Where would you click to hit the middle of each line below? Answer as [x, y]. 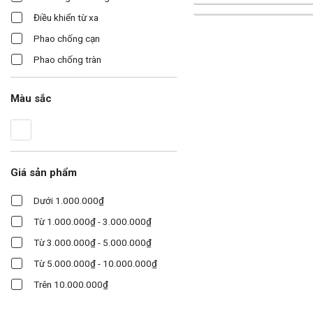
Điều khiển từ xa [66, 18]
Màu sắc [31, 99]
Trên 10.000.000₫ [71, 285]
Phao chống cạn [67, 39]
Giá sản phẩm [44, 173]
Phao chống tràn [67, 60]
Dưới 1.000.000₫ [69, 201]
